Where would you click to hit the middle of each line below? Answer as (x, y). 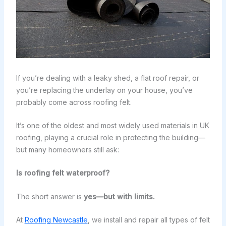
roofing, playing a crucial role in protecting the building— (110, 137)
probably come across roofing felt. (74, 102)
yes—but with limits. (119, 196)
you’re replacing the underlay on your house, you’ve (104, 90)
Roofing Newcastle (56, 220)
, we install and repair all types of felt (149, 220)
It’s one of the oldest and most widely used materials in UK (112, 125)
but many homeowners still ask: (67, 149)
